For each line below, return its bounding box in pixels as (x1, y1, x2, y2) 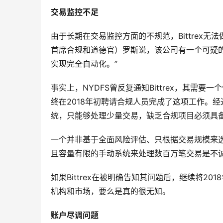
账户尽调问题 (51, 210, 99, 221)
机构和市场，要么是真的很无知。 (51, 186, 170, 197)
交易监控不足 (51, 7, 99, 17)
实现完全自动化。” (51, 59, 117, 69)
